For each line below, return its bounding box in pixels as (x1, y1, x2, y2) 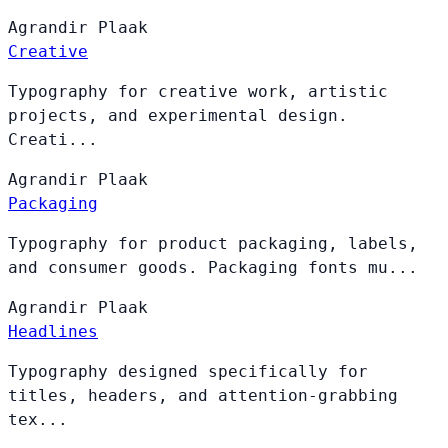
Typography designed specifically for (8, 361, 368, 381)
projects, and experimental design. (8, 105, 348, 125)
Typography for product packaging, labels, (8, 233, 418, 253)
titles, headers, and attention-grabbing (8, 385, 398, 405)
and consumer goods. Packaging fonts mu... (8, 257, 418, 277)
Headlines (8, 321, 98, 341)
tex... (8, 409, 68, 429)
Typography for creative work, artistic (8, 81, 388, 101)
